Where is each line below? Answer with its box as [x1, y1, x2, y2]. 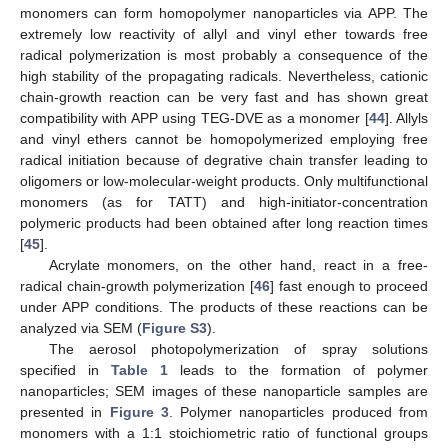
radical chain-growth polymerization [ [20, 277, 255, 294]
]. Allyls [384, 109, 429, 126]
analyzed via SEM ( [20, 319, 142, 336]
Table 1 [110, 361, 168, 378]
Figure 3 [109, 403, 169, 420]
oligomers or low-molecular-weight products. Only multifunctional [20, 172, 428, 189]
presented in [20, 403, 110, 420]
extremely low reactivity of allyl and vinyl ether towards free [20, 25, 428, 42]
